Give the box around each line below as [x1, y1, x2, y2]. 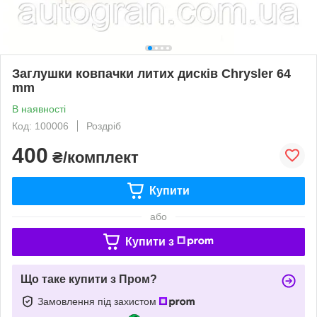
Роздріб [86, 120, 121, 132]
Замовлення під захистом [38, 295, 159, 307]
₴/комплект [48, 148, 139, 166]
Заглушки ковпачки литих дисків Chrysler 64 [12, 66, 291, 81]
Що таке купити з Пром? [21, 272, 157, 285]
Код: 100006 [12, 120, 69, 132]
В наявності [12, 103, 66, 115]
